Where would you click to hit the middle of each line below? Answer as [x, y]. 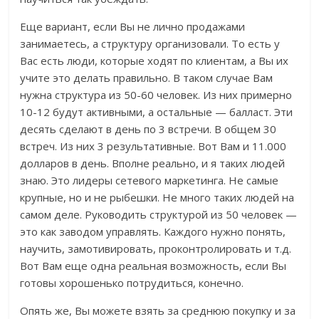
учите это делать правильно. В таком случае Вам [147, 78]
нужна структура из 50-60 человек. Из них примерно [156, 95]
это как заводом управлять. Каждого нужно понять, [153, 232]
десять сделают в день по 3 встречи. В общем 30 [148, 129]
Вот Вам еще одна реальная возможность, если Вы [153, 266]
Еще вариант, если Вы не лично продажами [133, 27]
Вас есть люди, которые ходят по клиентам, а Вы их [155, 61]
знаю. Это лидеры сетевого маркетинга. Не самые [150, 181]
